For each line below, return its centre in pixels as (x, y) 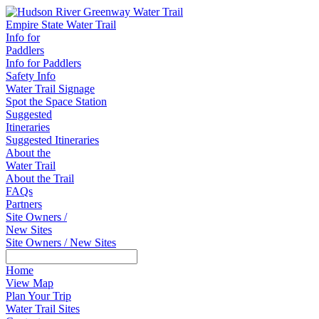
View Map (30, 283)
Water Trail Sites (43, 309)
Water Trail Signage (50, 89)
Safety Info (31, 76)
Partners (24, 204)
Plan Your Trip (38, 296)
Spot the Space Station (56, 101)
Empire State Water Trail (61, 25)
